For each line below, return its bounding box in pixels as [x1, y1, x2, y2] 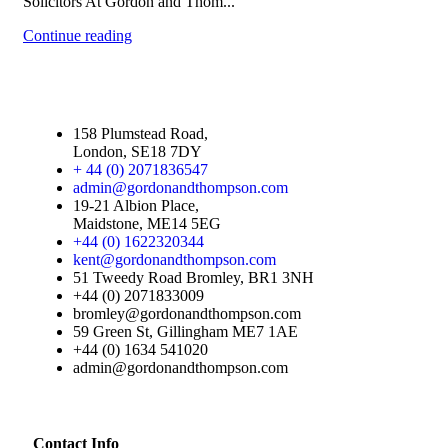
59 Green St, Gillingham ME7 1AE [73, 323, 298, 341]
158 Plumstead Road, [73, 125, 208, 143]
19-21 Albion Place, [73, 197, 199, 215]
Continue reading [23, 27, 132, 45]
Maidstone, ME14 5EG [73, 215, 221, 233]
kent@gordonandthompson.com [73, 251, 276, 269]
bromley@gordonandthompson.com [73, 305, 301, 323]
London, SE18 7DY [73, 143, 202, 161]
